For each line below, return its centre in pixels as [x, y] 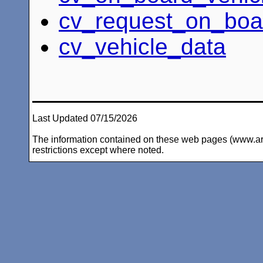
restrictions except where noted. [98, 150]
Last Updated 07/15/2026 [85, 118]
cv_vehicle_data [142, 46]
